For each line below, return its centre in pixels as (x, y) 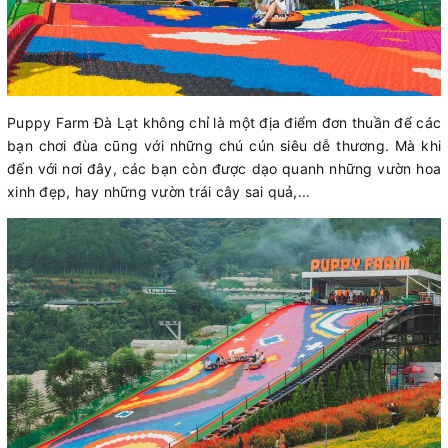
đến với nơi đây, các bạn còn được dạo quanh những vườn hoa (224, 168)
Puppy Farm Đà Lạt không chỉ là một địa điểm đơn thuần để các (224, 122)
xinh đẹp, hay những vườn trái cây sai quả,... (159, 191)
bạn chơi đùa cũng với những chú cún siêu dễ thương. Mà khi (224, 145)
